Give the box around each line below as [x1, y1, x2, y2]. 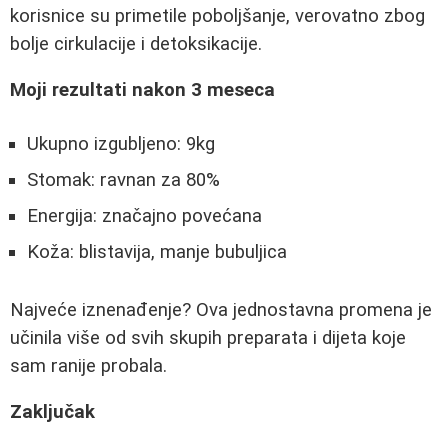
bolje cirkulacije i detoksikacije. [10, 32, 262, 55]
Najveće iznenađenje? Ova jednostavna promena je [10, 298, 432, 321]
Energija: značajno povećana [27, 204, 262, 227]
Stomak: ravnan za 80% [27, 168, 220, 191]
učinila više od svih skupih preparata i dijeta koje [10, 326, 406, 349]
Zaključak [10, 401, 95, 424]
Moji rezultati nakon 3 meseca [10, 79, 275, 102]
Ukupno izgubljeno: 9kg [27, 132, 215, 155]
